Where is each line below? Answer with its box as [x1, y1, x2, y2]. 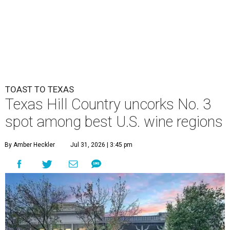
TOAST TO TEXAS [5, 84, 74, 94]
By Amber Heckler [5, 141, 55, 148]
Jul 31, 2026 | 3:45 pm [70, 141, 132, 148]
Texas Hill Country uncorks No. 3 [5, 95, 211, 113]
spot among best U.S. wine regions [5, 112, 223, 130]
